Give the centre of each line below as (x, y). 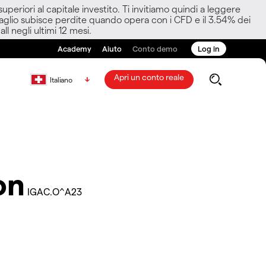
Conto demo (155, 48)
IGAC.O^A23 (54, 191)
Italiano (61, 80)
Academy (75, 48)
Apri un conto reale (149, 77)
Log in (209, 48)
